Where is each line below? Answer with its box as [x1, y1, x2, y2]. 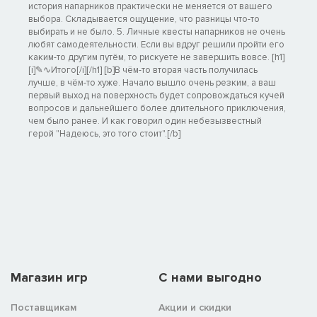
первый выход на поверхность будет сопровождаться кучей [28, 90, 284, 102]
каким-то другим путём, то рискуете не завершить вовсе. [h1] [28, 52, 284, 64]
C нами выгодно [158, 270, 262, 286]
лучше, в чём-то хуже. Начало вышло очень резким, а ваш [28, 77, 276, 89]
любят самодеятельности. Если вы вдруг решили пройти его [28, 39, 284, 51]
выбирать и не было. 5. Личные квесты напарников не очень [28, 26, 285, 38]
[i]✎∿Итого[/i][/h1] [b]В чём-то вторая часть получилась [28, 64, 258, 76]
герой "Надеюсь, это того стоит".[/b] [28, 128, 180, 140]
